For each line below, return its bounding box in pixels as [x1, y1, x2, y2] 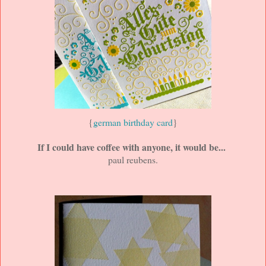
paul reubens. [108, 153, 158, 166]
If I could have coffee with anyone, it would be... [37, 140, 226, 154]
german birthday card [93, 116, 173, 128]
